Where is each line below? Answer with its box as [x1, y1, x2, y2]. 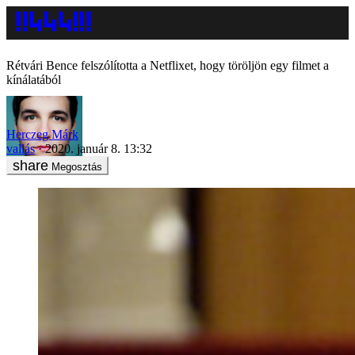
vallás [6, 141, 35, 155]
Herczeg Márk [6, 127, 78, 141]
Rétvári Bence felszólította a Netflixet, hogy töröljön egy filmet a [6, 59, 329, 72]
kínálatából [6, 73, 61, 86]
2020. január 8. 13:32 [45, 141, 152, 155]
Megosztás [52, 160, 102, 173]
